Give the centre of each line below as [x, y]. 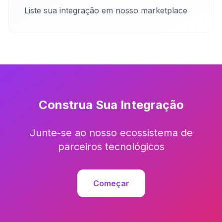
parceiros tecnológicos [111, 147]
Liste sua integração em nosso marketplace [106, 10]
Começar [111, 183]
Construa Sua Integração [111, 105]
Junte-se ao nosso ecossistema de [111, 133]
